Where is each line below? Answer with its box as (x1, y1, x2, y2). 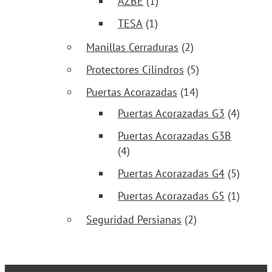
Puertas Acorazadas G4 (118, 166, 225, 181)
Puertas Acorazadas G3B (118, 129, 231, 143)
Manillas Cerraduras (86, 40, 178, 55)
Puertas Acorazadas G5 (118, 189, 225, 203)
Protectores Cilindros (86, 63, 184, 77)
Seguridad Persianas (86, 212, 182, 227)
